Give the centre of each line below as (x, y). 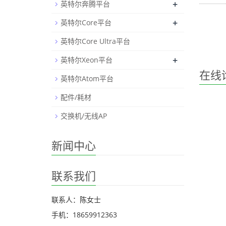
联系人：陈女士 (76, 200)
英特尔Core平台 (86, 22)
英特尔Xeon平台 (87, 60)
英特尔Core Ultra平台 (95, 41)
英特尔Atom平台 (87, 78)
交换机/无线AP (84, 116)
